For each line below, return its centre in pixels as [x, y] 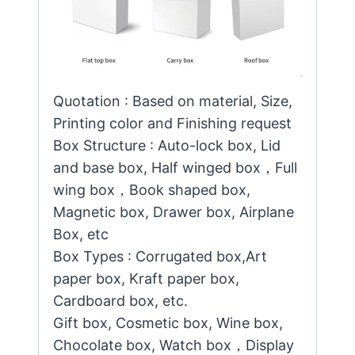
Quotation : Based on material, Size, [173, 101]
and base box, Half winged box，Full [175, 168]
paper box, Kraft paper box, [146, 279]
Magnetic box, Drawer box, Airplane [174, 212]
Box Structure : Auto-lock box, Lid [167, 146]
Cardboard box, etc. [120, 301]
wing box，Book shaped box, [152, 190]
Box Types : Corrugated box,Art [160, 257]
